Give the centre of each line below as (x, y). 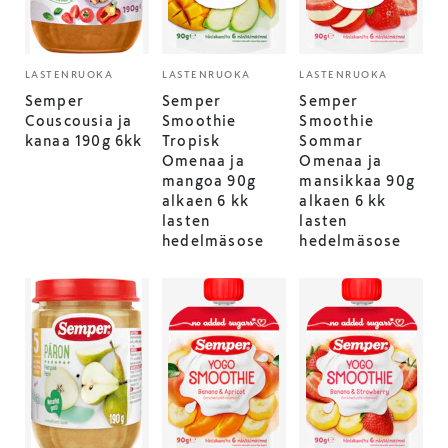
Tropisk (191, 141)
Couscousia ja (78, 121)
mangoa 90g (209, 181)
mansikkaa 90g (357, 181)
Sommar (331, 141)
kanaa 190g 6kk (83, 141)
